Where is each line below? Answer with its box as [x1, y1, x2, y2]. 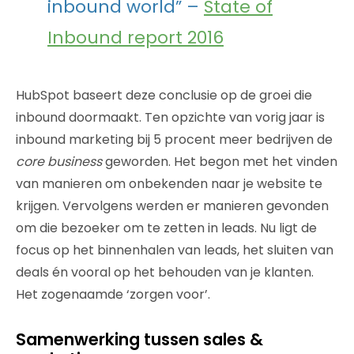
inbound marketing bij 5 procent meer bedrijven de [16, 130, 333, 149]
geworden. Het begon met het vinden [102, 153, 337, 171]
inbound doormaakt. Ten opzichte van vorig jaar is [16, 108, 325, 126]
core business [16, 153, 102, 171]
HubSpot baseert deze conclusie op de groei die [16, 86, 312, 104]
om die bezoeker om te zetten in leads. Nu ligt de [16, 219, 317, 237]
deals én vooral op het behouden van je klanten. [16, 263, 314, 281]
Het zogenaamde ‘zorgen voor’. [16, 285, 210, 303]
